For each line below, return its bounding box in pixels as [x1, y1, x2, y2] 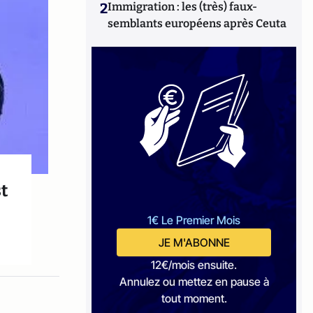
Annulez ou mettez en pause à [119, 275, 269, 289]
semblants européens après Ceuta [108, 17, 287, 30]
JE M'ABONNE [158, 235, 230, 249]
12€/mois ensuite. [151, 258, 238, 272]
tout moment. [161, 291, 227, 305]
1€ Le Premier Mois [147, 213, 241, 227]
